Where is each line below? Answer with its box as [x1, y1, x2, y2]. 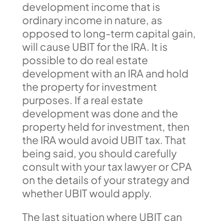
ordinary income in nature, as [22, 13, 162, 27]
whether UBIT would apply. [22, 186, 152, 200]
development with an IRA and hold [22, 66, 188, 80]
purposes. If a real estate [22, 93, 143, 107]
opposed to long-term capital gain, [22, 26, 196, 40]
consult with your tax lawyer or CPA [22, 159, 192, 173]
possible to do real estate [22, 53, 148, 67]
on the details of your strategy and [22, 173, 189, 186]
